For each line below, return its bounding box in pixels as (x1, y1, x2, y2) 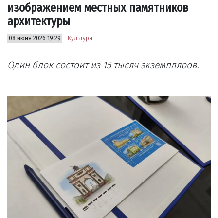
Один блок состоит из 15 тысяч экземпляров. (7, 59, 199, 71)
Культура (68, 35, 92, 42)
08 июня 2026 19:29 (9, 35, 61, 42)
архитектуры (7, 15, 70, 29)
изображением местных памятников (7, 1, 188, 15)
